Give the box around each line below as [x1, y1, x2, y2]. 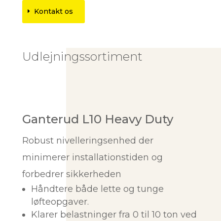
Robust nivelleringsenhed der [22, 135, 153, 146]
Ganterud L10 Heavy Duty [22, 112, 173, 126]
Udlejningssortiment [22, 49, 143, 64]
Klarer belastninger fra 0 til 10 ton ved [31, 209, 197, 220]
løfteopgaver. [31, 196, 89, 207]
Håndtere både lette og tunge [31, 184, 164, 194]
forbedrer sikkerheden [22, 169, 121, 180]
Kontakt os [34, 7, 73, 16]
